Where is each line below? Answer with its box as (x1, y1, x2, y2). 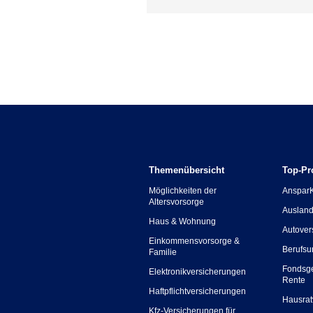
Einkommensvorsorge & (149, 236, 240, 246)
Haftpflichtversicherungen (149, 286, 246, 296)
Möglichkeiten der (149, 186, 217, 196)
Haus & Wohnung (149, 217, 216, 226)
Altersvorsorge (149, 197, 204, 207)
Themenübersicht (149, 165, 224, 175)
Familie (149, 247, 177, 257)
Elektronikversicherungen (149, 267, 246, 277)
